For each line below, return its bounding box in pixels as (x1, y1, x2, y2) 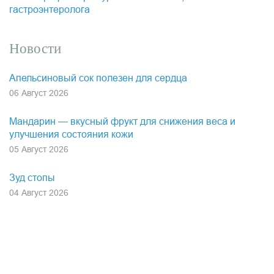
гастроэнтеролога (9, 4, 90, 15)
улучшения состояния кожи (9, 128, 133, 139)
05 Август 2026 (9, 144, 68, 154)
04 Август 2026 (9, 187, 68, 198)
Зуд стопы (9, 172, 55, 183)
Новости (9, 40, 61, 57)
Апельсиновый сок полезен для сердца (9, 72, 187, 83)
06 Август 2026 (9, 87, 68, 98)
